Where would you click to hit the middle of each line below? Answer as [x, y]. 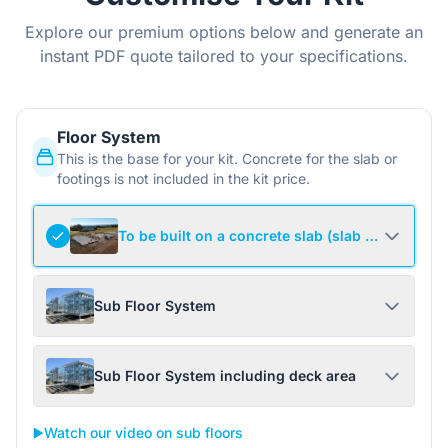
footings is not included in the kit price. [183, 178]
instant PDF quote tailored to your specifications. [224, 56]
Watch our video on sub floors [143, 432]
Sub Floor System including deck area [225, 375]
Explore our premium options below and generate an [224, 32]
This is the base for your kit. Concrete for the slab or [226, 158]
